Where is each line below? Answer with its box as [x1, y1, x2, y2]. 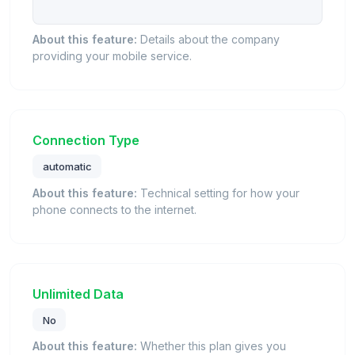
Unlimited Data [32, 285, 124, 302]
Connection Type [32, 132, 139, 149]
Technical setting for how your [137, 185, 300, 200]
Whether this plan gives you [137, 339, 286, 353]
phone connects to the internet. [32, 202, 197, 216]
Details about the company [137, 32, 280, 47]
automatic [42, 159, 92, 173]
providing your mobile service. [32, 49, 192, 63]
